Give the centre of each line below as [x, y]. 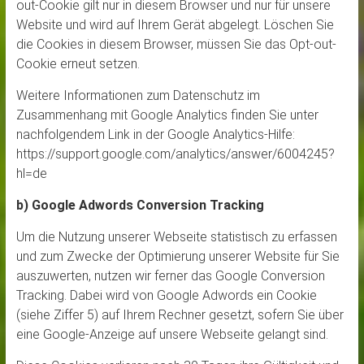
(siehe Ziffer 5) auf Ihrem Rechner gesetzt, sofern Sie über [180, 315]
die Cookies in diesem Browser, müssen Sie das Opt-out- [176, 45]
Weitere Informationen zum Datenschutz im [138, 96]
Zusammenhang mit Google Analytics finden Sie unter [167, 115]
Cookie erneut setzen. [78, 64]
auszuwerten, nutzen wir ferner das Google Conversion [170, 276]
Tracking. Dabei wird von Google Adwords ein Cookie [166, 296]
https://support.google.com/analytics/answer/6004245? [175, 154]
